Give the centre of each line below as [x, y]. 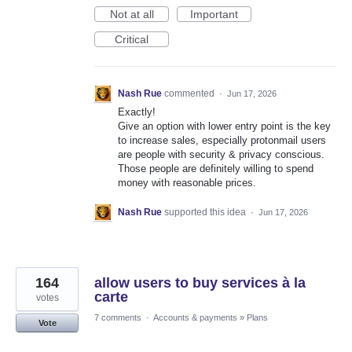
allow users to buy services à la [200, 283]
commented [191, 94]
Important [214, 15]
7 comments [118, 318]
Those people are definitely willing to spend [216, 169]
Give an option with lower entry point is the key [224, 126]
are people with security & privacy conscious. [221, 155]
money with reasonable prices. [187, 183]
